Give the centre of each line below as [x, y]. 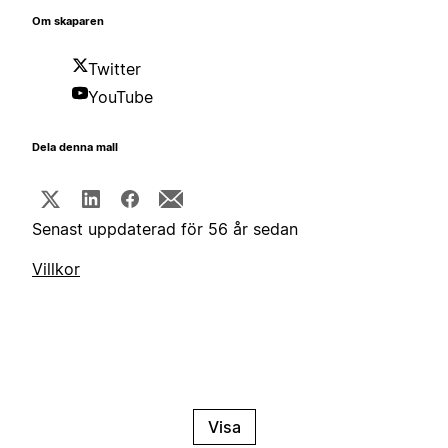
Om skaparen [68, 22]
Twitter [114, 69]
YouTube [120, 97]
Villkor [56, 269]
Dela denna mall [75, 148]
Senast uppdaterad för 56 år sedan [165, 229]
